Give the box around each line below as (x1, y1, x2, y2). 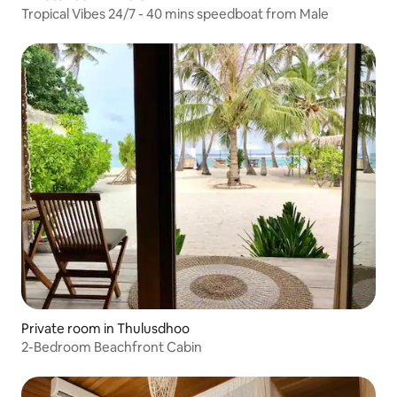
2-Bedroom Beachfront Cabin (21, 339, 202, 356)
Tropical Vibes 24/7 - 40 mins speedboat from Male (21, 5, 329, 23)
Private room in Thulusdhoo (21, 320, 190, 338)
